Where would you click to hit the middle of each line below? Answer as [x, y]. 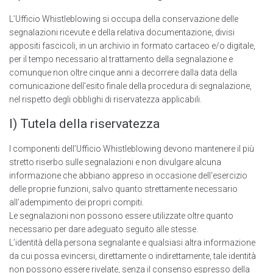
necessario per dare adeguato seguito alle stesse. [104, 229]
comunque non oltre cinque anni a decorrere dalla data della [123, 73]
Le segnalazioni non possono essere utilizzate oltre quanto [121, 216]
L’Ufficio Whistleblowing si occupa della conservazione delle [124, 19]
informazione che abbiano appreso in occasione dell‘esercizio [128, 176]
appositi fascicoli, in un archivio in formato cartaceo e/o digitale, [132, 46]
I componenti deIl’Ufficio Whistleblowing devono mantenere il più [132, 149]
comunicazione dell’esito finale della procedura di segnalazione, [130, 86]
